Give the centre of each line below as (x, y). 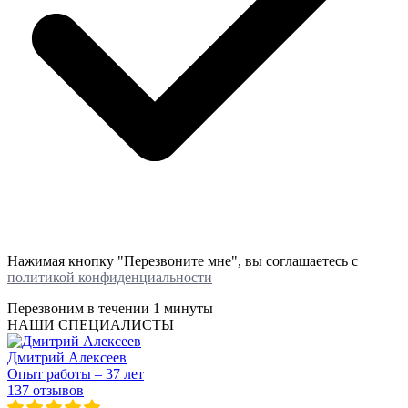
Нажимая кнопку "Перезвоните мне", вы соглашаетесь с (183, 260)
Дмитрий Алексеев (67, 357)
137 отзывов (46, 390)
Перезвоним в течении (80, 308)
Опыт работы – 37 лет (76, 373)
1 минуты (183, 308)
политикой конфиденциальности (110, 277)
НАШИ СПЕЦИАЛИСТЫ (91, 324)
